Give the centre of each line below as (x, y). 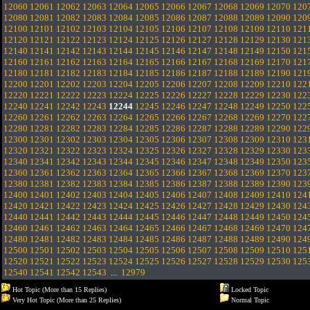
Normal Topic (249, 300)
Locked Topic (249, 290)
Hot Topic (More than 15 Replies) (58, 290)
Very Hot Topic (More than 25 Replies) (66, 300)
